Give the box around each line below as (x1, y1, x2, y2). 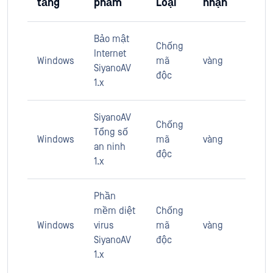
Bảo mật (94, 34, 129, 44)
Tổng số (94, 127, 128, 138)
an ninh (94, 141, 126, 152)
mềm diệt (94, 205, 135, 216)
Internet (94, 48, 126, 59)
